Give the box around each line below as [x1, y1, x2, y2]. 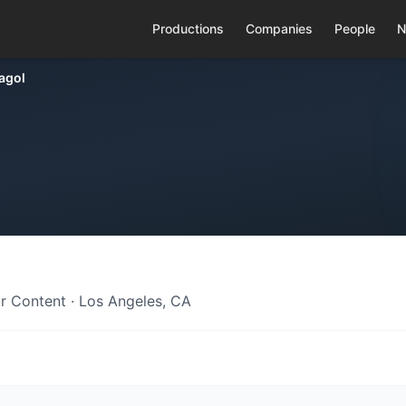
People [333, 21, 375, 36]
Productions [151, 21, 224, 36]
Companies [245, 21, 313, 36]
